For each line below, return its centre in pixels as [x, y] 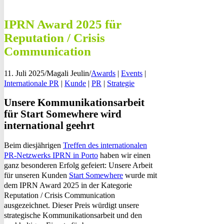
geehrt [79, 126]
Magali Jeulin [68, 73]
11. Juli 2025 [24, 73]
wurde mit [140, 175]
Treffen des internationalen [105, 145]
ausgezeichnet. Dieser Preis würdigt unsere [71, 205]
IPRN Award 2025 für [63, 24]
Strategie [121, 83]
